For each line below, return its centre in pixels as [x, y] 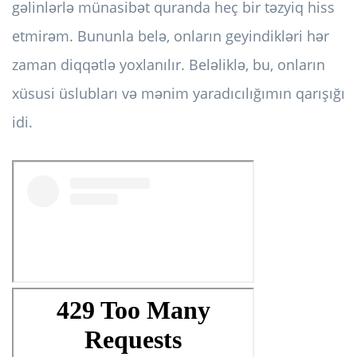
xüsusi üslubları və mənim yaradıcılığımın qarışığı [178, 94]
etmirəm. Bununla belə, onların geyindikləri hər [171, 36]
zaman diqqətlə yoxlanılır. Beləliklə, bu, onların [169, 65]
